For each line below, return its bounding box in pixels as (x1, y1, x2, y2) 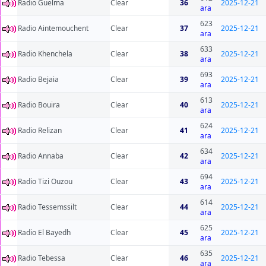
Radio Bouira (18, 100, 60, 110)
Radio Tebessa (18, 253, 65, 264)
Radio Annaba (18, 151, 64, 161)
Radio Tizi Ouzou (18, 176, 72, 187)
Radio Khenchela (18, 49, 72, 59)
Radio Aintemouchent (18, 23, 88, 34)
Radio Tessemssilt (18, 202, 77, 213)
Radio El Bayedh (18, 227, 71, 238)
